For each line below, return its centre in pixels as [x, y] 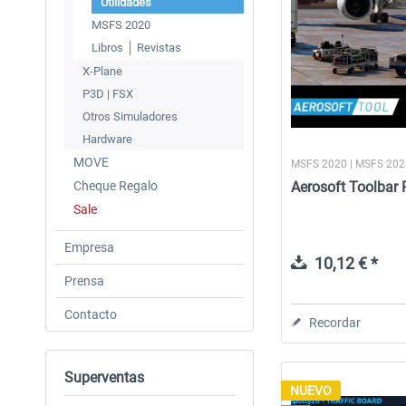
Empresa [89, 247]
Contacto [91, 314]
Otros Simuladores [130, 116]
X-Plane [102, 71]
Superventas [104, 377]
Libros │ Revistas [136, 48]
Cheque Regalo [116, 186]
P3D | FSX [108, 94]
